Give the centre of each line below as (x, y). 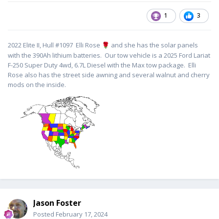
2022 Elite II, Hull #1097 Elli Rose (55, 45)
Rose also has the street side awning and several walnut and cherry (109, 75)
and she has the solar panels (154, 45)
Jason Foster (57, 203)
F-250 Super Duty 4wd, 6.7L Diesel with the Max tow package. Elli (102, 65)
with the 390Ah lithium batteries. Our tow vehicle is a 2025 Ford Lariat (109, 55)
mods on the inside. (37, 85)
